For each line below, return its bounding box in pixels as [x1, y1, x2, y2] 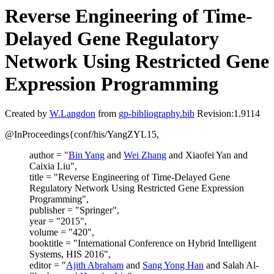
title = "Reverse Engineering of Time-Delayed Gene [29, 172, 230, 183]
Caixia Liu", [29, 161, 77, 172]
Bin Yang [68, 150, 105, 161]
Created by [5, 108, 50, 119]
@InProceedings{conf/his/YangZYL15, [5, 129, 159, 140]
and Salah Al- [204, 260, 259, 271]
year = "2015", [29, 216, 87, 227]
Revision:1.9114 [194, 108, 260, 119]
